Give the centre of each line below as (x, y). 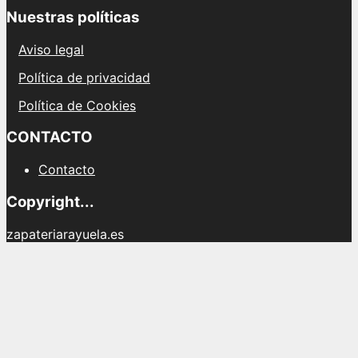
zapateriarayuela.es (65, 234)
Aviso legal (51, 49)
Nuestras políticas (73, 17)
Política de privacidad (84, 77)
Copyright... (50, 201)
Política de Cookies (77, 105)
